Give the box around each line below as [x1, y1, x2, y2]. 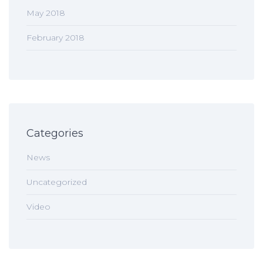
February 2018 [26, 32, 85, 43]
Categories [26, 127, 83, 140]
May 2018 [26, 8, 65, 18]
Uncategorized [26, 177, 87, 187]
